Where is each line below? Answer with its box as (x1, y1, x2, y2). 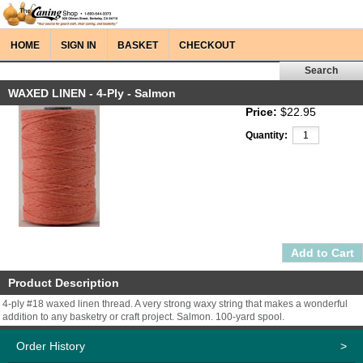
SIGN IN (61, 40, 96, 51)
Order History (16, 340, 85, 352)
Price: (246, 105, 277, 118)
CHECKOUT (179, 40, 235, 51)
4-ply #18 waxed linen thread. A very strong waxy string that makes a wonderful (2, 298, 348, 310)
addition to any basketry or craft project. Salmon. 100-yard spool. (2, 311, 284, 322)
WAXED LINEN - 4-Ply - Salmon (8, 87, 176, 100)
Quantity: (246, 130, 288, 141)
